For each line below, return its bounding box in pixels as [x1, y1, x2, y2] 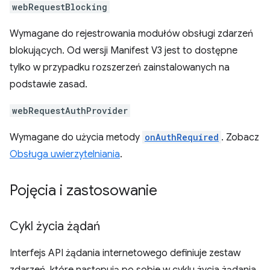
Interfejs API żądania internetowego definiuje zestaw [10, 247, 240, 259]
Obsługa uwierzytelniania [10, 148, 120, 160]
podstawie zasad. [10, 78, 87, 90]
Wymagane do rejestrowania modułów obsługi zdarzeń [10, 28, 253, 40]
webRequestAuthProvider [12, 105, 128, 116]
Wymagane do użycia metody [10, 131, 142, 143]
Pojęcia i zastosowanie [10, 181, 157, 199]
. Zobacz [221, 131, 259, 143]
